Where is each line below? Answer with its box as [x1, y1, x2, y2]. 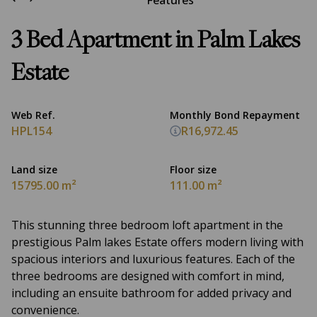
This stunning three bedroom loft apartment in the [11, 217, 283, 233]
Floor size [170, 163, 217, 176]
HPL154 [11, 123, 52, 139]
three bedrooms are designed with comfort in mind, [11, 268, 284, 284]
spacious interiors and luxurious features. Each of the [11, 251, 295, 267]
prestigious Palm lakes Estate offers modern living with [11, 234, 304, 250]
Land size [11, 163, 57, 176]
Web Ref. [11, 108, 55, 122]
